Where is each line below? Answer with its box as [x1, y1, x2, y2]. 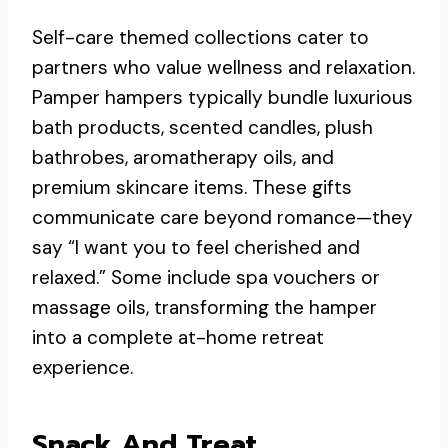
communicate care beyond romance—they [32, 205, 413, 230]
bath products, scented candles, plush [32, 115, 373, 140]
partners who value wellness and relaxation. [32, 55, 415, 80]
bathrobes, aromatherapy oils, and [32, 145, 334, 170]
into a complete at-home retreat [32, 325, 324, 350]
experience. [32, 355, 133, 380]
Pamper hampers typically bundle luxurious [32, 85, 413, 110]
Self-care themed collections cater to [32, 25, 369, 50]
